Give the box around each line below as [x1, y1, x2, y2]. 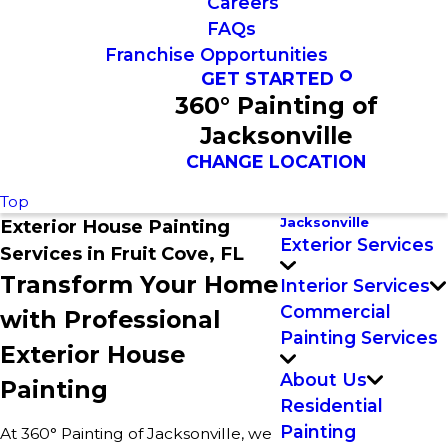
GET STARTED [201, 68, 335, 89]
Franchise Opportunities [104, 44, 328, 65]
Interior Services [280, 275, 430, 297]
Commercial [280, 301, 391, 323]
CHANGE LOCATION [186, 151, 367, 172]
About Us [280, 368, 367, 390]
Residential [280, 394, 383, 416]
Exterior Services [280, 233, 434, 255]
